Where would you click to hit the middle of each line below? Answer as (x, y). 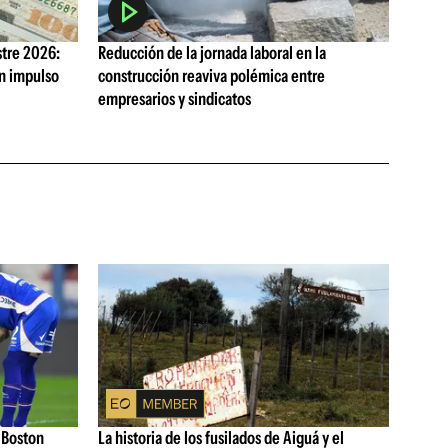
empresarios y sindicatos (174, 99)
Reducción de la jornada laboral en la (211, 53)
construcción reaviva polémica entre (211, 76)
